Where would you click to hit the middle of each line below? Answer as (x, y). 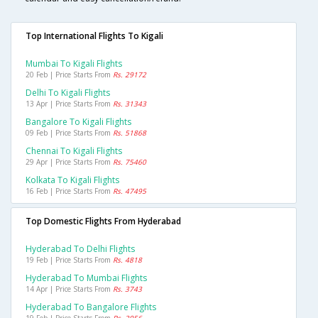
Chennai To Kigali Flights (74, 151)
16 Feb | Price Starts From (69, 191)
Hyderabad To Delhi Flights (80, 249)
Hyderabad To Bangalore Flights (91, 307)
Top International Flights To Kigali (94, 36)
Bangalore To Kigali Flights (78, 122)
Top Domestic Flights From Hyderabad (103, 221)
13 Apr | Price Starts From (69, 104)
